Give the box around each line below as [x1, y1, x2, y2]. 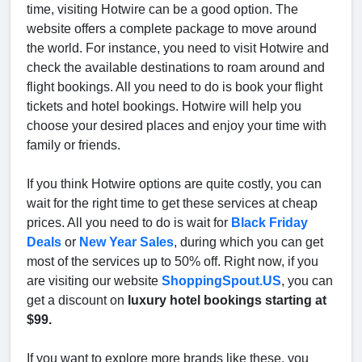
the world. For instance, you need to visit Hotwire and [27, 41, 329, 56]
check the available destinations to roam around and [27, 61, 325, 75]
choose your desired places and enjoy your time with [27, 119, 326, 133]
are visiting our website [27, 274, 162, 288]
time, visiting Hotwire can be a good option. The [27, 2, 298, 17]
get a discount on [27, 293, 128, 308]
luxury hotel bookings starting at [128, 293, 326, 308]
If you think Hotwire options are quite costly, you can [27, 177, 322, 192]
